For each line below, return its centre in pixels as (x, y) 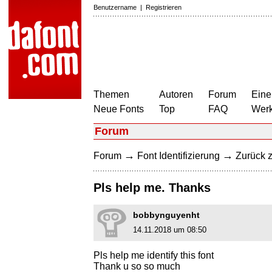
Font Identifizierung (178, 156)
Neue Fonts (119, 109)
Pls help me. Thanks (152, 188)
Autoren (176, 94)
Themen (111, 94)
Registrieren (164, 7)
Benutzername (115, 7)
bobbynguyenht (166, 215)
